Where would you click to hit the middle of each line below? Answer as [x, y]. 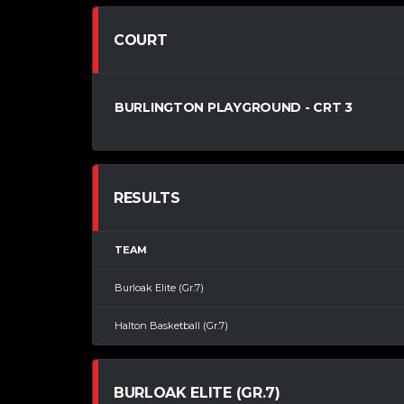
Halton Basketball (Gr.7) [171, 326]
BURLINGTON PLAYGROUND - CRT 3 [234, 108]
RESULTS [147, 198]
